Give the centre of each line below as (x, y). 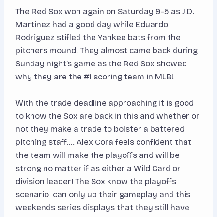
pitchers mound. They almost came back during (107, 51)
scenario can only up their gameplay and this (103, 195)
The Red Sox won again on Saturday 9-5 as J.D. (105, 12)
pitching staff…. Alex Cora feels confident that (103, 142)
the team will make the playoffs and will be (98, 155)
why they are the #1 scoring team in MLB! (96, 77)
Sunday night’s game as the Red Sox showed (101, 64)
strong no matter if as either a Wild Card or (98, 169)
